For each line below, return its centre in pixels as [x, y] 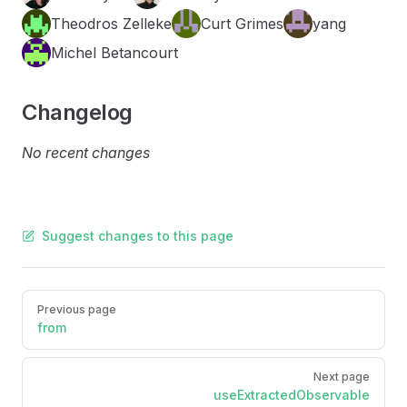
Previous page [77, 309]
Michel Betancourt [114, 53]
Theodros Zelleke [111, 24]
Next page [342, 377]
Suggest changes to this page [138, 236]
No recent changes [86, 153]
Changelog [77, 112]
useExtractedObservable [292, 395]
